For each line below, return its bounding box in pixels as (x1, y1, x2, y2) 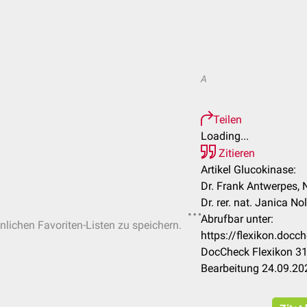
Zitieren (216, 147, 255, 160)
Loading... (201, 130, 249, 143)
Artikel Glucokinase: (201, 163, 296, 176)
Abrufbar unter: (201, 212, 273, 225)
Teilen (213, 113, 242, 126)
